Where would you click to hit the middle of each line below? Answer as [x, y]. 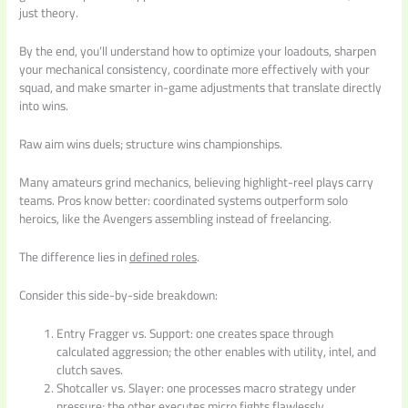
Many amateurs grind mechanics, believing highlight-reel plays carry [197, 183]
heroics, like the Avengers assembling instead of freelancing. [176, 219]
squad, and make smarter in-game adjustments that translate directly [201, 88]
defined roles [163, 256]
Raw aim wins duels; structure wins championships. [151, 144]
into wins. [44, 106]
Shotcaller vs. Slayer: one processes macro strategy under [207, 388]
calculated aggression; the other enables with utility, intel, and [217, 351]
